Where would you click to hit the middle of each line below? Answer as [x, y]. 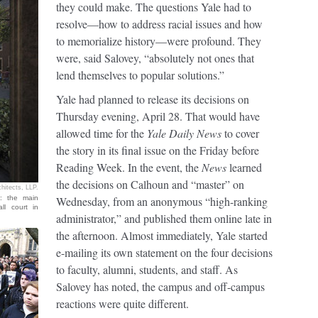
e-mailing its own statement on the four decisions [164, 252]
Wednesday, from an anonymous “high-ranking [162, 201]
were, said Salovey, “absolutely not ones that [155, 58]
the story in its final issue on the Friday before [158, 150]
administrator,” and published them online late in [164, 218]
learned [244, 167]
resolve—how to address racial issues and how [159, 24]
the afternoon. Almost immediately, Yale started [162, 235]
